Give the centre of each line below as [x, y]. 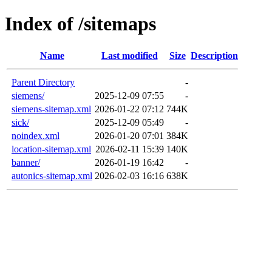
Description [214, 55]
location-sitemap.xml [51, 149]
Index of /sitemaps [80, 24]
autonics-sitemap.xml [52, 175]
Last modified [129, 55]
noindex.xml [36, 135]
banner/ [26, 162]
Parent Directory [43, 82]
